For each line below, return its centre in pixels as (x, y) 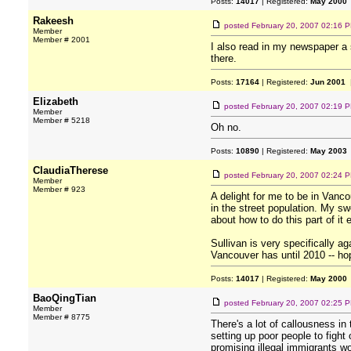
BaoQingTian (65, 298)
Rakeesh (53, 21)
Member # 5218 (62, 120)
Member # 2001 (62, 40)
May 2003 (329, 151)
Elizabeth (56, 101)
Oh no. (226, 127)
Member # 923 (59, 189)
